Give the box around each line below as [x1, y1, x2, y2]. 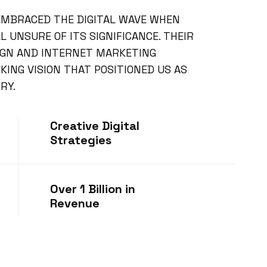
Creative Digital [50, 118, 139, 133]
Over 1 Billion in [50, 181, 135, 197]
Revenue [50, 195, 100, 211]
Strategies [50, 132, 111, 148]
